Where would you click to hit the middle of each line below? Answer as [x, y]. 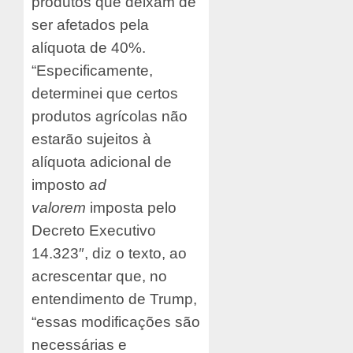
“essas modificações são [116, 322]
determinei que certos [105, 94]
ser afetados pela [90, 25]
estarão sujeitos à [91, 139]
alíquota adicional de [102, 162]
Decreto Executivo [94, 231]
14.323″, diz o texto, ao [109, 254]
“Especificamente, [92, 71]
